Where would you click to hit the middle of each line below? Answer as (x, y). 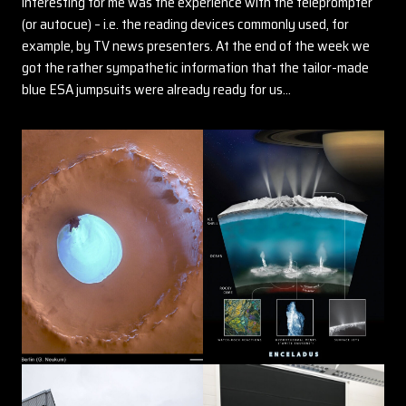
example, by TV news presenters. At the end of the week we (196, 46)
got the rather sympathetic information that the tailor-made (195, 68)
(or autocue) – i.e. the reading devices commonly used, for (185, 24)
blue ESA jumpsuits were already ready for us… (156, 89)
